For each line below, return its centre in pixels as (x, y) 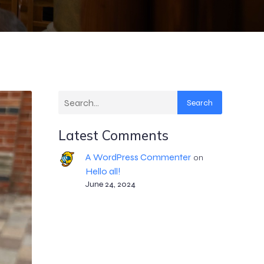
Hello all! (103, 171)
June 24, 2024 (110, 184)
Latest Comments (113, 135)
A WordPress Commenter (138, 157)
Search (199, 103)
